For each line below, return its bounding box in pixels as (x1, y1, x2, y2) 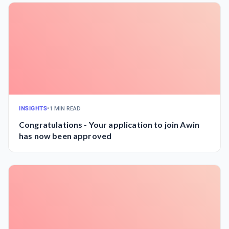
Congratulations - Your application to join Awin (19, 120, 200, 129)
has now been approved (19, 131, 112, 141)
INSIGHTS (19, 105, 48, 112)
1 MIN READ (49, 105, 81, 112)
